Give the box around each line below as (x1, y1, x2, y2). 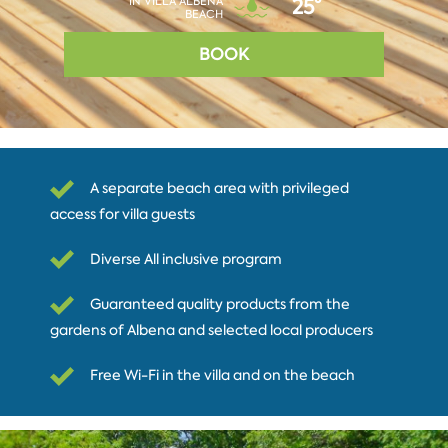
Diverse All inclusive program (89, 249, 282, 268)
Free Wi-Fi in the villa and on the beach (89, 365, 355, 384)
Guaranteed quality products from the (89, 295, 350, 314)
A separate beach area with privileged (89, 178, 349, 197)
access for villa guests (49, 204, 195, 223)
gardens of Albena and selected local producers (49, 320, 373, 339)
